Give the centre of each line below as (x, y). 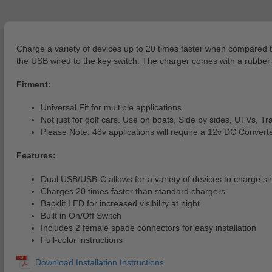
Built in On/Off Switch (81, 215)
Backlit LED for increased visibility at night (120, 203)
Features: (36, 155)
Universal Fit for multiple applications (111, 108)
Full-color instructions (82, 240)
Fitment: (34, 84)
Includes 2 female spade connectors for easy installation (148, 227)
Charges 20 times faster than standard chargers (133, 191)
